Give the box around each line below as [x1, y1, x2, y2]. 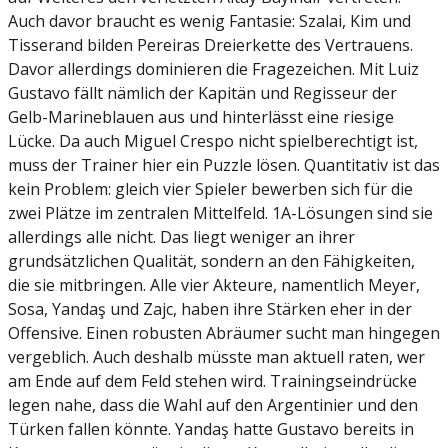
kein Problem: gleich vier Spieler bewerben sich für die [8, 178, 413, 201]
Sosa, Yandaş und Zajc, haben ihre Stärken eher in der [8, 298, 412, 321]
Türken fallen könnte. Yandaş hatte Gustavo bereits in [8, 418, 414, 441]
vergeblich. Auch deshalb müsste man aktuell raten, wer [8, 346, 425, 369]
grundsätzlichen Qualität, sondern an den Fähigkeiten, [8, 250, 415, 273]
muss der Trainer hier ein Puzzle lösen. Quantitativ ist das [8, 154, 440, 177]
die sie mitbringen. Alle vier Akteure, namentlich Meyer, [8, 274, 420, 297]
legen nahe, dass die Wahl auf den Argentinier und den [8, 394, 418, 417]
